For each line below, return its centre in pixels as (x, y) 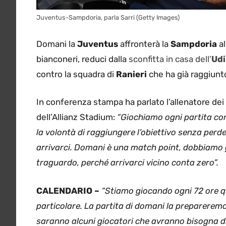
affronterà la (144, 44)
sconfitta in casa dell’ (170, 59)
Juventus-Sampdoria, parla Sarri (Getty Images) (108, 18)
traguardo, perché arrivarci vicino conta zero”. (127, 163)
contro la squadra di (76, 74)
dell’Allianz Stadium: (77, 117)
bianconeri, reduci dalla (82, 59)
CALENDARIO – (68, 190)
